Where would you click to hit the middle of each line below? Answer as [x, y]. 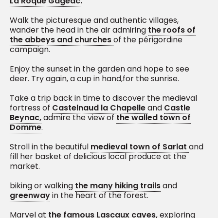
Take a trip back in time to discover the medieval [103, 98]
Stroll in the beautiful [50, 147]
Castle [177, 108]
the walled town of [154, 118]
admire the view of [79, 118]
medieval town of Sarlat [140, 147]
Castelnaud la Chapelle [100, 108]
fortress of [31, 108]
